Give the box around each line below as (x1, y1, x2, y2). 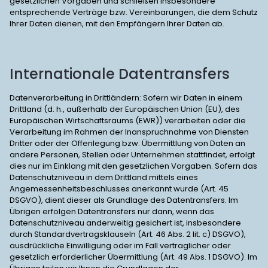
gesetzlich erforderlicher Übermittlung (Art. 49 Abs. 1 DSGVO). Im (10, 251, 257, 263)
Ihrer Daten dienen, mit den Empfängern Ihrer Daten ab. (10, 18, 224, 29)
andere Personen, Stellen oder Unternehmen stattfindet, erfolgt (10, 149, 255, 160)
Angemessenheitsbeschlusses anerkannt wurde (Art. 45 (10, 183, 229, 194)
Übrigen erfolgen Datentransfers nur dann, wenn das (10, 206, 214, 217)
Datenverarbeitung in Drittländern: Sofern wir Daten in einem (10, 92, 242, 103)
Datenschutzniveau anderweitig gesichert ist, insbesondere (10, 217, 241, 229)
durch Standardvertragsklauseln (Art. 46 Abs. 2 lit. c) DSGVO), (10, 229, 246, 240)
